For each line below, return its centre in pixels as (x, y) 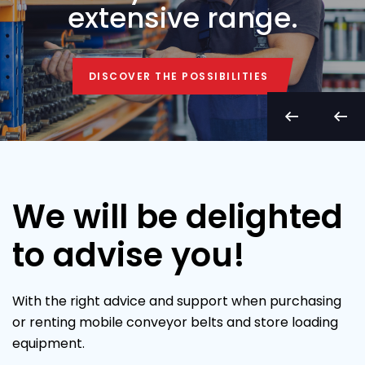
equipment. (48, 344)
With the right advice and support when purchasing (177, 301)
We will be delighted (178, 217)
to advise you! (129, 255)
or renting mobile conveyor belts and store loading (175, 323)
